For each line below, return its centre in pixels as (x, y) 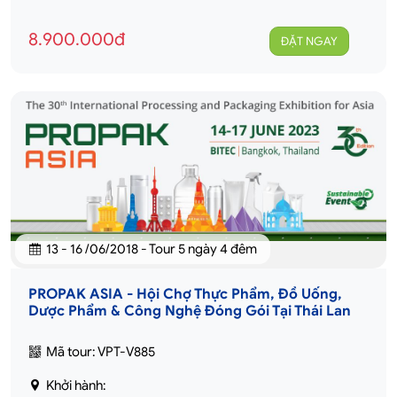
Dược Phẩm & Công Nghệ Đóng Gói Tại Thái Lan (190, 311)
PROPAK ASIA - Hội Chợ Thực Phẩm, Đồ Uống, (185, 294)
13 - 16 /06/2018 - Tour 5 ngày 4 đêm (152, 249)
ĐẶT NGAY (309, 41)
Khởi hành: (76, 385)
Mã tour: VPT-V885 (101, 351)
